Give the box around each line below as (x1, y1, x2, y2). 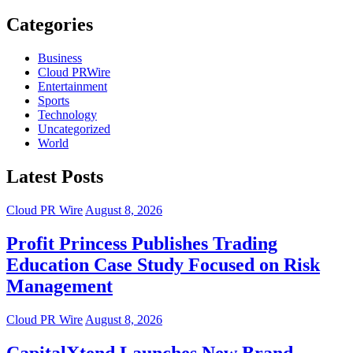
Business (38, 51, 82, 65)
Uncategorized (38, 122, 110, 136)
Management (6, 275, 113, 296)
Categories (6, 14, 93, 35)
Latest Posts (6, 166, 103, 188)
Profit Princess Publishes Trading (6, 232, 277, 254)
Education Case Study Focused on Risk (6, 254, 320, 275)
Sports (38, 94, 69, 108)
